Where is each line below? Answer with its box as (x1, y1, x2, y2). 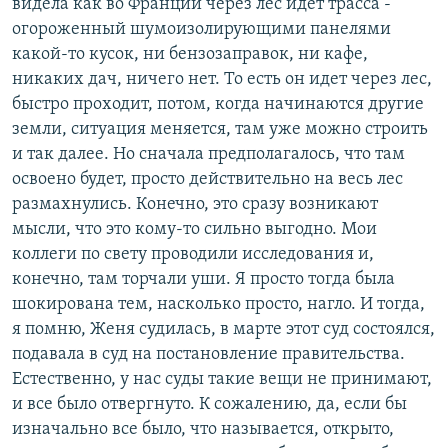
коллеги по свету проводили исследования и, (12, 245, 374, 265)
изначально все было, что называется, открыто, (12, 420, 394, 440)
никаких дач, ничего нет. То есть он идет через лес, (12, 70, 432, 90)
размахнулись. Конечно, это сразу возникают (12, 195, 378, 215)
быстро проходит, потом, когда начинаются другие (12, 95, 424, 115)
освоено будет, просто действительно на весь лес (12, 170, 403, 190)
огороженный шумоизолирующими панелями (12, 20, 391, 40)
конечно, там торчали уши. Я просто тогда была (12, 270, 395, 290)
